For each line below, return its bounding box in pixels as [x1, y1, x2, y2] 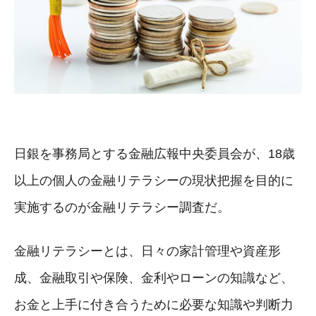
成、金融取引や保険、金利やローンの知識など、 [14, 270, 293, 285]
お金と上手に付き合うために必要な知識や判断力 [14, 297, 293, 312]
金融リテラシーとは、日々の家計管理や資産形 [14, 243, 281, 258]
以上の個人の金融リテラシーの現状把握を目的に [14, 173, 293, 188]
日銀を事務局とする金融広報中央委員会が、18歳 [14, 146, 295, 161]
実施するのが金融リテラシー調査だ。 [14, 200, 230, 214]
